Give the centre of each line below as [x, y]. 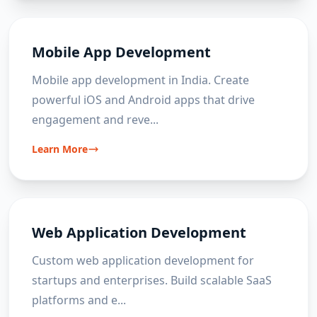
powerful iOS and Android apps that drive [143, 100]
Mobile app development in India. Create [140, 80]
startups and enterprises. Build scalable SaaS [152, 280]
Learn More [60, 149]
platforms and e [75, 300]
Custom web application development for [143, 260]
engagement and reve [91, 120]
